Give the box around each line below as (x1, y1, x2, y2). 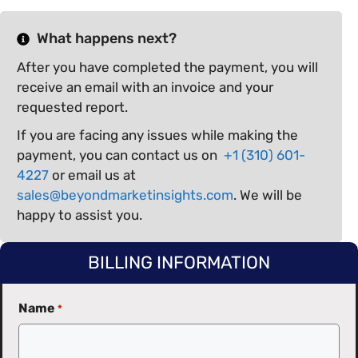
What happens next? (37, 30, 177, 47)
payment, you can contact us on (17, 147, 224, 163)
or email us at (49, 167, 139, 183)
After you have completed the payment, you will (17, 59, 318, 75)
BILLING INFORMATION (88, 252, 270, 273)
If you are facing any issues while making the (17, 127, 298, 143)
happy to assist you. (17, 207, 142, 223)
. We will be (233, 187, 302, 203)
